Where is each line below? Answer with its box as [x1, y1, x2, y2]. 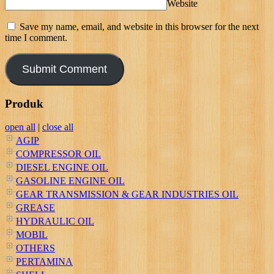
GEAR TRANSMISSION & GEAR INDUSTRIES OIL [16, 189, 239, 200]
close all [42, 122, 73, 133]
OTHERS [16, 243, 55, 254]
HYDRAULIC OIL [16, 216, 94, 227]
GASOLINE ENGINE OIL [16, 176, 125, 187]
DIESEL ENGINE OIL [16, 162, 108, 173]
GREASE [16, 202, 55, 213]
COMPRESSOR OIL [16, 149, 101, 160]
